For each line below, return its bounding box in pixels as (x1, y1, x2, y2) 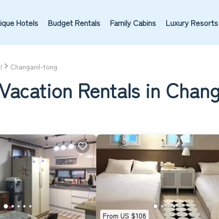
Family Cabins (109, 17, 156, 28)
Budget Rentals (47, 17, 100, 28)
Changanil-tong (10, 62, 57, 71)
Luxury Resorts (165, 17, 218, 28)
